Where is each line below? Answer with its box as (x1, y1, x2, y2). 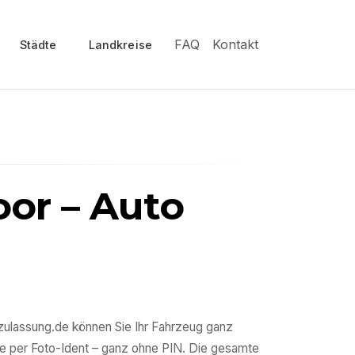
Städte (19, 37, 57, 52)
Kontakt (212, 36, 258, 52)
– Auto (51, 183, 185, 230)
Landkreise (88, 37, 152, 52)
